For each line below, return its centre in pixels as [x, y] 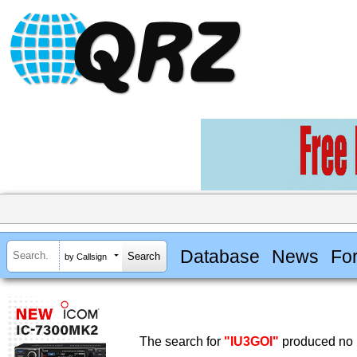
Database [220, 256]
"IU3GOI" [251, 342]
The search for [182, 342]
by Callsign [86, 256]
